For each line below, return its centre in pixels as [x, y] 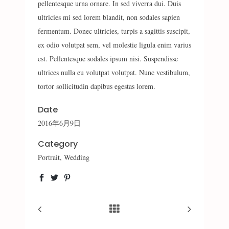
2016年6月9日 [59, 123]
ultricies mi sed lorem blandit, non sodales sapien [109, 17]
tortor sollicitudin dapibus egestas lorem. [97, 86]
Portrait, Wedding [64, 157]
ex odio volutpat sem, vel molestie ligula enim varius [114, 45]
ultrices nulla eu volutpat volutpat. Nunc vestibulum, [114, 73]
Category [58, 144]
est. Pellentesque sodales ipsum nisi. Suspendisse [108, 59]
